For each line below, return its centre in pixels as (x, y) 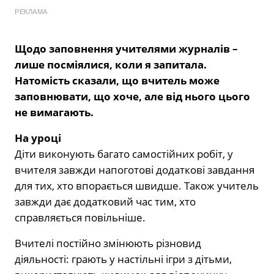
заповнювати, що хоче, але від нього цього (132, 96)
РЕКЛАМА (31, 11)
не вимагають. (54, 112)
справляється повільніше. (80, 217)
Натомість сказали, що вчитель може (117, 80)
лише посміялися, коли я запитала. (111, 64)
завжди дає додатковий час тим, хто (105, 201)
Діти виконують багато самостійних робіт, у (124, 154)
